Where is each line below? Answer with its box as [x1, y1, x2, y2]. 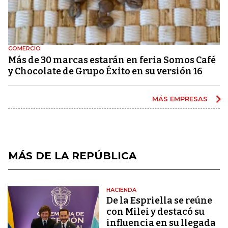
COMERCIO [8, 44, 41, 52]
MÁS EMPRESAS [152, 94, 210, 103]
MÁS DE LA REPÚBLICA [8, 149, 136, 162]
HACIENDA [106, 186, 137, 193]
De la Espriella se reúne [106, 194, 213, 206]
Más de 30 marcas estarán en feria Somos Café [8, 54, 216, 66]
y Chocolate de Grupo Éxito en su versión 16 [8, 65, 203, 77]
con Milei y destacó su [106, 206, 205, 217]
